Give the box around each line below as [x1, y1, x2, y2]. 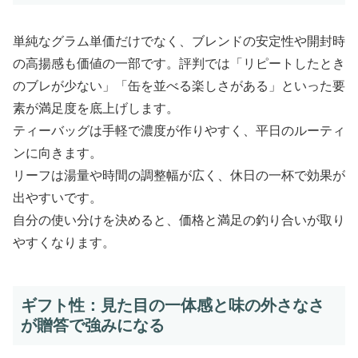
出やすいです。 [13, 191, 102, 205]
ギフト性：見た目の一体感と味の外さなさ [21, 296, 324, 315]
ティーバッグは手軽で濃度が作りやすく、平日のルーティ [13, 124, 345, 138]
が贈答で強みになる [21, 316, 165, 335]
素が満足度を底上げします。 [13, 101, 179, 116]
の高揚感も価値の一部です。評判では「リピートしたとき [13, 57, 345, 71]
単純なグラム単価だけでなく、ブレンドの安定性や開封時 [13, 34, 345, 49]
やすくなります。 [13, 236, 115, 250]
